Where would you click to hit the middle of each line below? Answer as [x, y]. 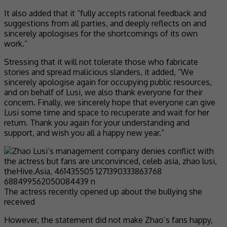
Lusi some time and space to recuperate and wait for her [107, 112]
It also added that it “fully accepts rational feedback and [105, 13]
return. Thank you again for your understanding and [97, 122]
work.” [16, 43]
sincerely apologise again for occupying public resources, [108, 82]
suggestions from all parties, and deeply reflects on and [105, 23]
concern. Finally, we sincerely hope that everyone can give [110, 102]
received [20, 201]
